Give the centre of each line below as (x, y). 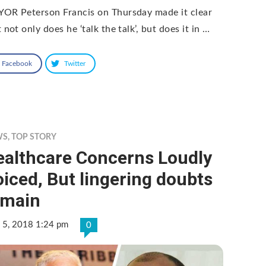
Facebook (17, 63)
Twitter (75, 63)
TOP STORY (34, 137)
